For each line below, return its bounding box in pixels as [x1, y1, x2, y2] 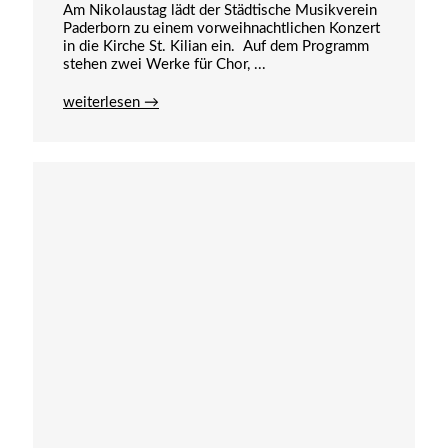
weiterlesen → [63, 95, 159, 111]
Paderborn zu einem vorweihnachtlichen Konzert [63, 21, 380, 37]
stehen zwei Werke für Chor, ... [63, 57, 266, 73]
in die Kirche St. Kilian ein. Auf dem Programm [63, 39, 369, 55]
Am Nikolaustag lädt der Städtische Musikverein [63, 3, 377, 19]
